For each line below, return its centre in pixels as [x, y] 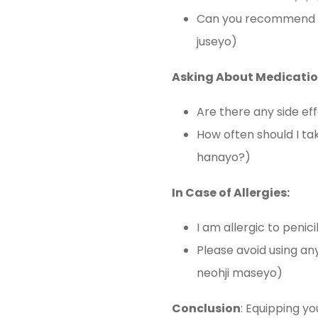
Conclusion [206, 308]
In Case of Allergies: [231, 193]
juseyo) [217, 42]
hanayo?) [224, 157]
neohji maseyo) [240, 273]
